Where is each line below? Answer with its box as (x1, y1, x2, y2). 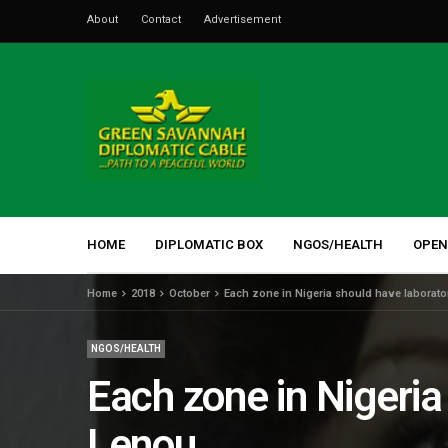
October (169, 287, 210, 301)
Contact (141, 13, 181, 26)
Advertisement (204, 13, 281, 26)
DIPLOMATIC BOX (155, 236, 263, 252)
